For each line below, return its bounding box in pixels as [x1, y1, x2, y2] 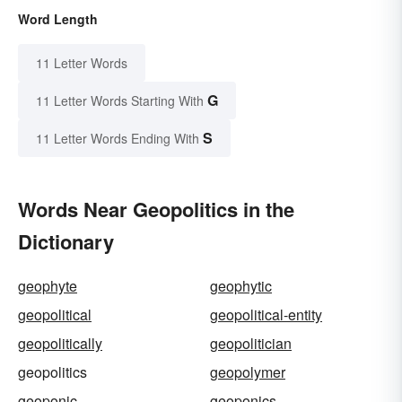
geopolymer [210, 362, 285, 383]
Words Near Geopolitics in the [18, 195, 294, 224]
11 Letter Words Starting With [36, 92, 204, 110]
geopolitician [210, 333, 292, 354]
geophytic [210, 275, 272, 297]
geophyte [18, 275, 77, 297]
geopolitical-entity [210, 304, 322, 326]
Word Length [18, 10, 98, 29]
